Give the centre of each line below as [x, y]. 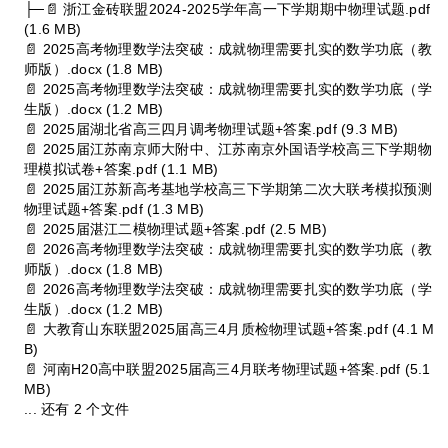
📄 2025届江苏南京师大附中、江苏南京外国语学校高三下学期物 [228, 148]
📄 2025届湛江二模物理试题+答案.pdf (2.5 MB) [175, 228]
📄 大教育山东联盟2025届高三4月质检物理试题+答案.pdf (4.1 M [229, 328]
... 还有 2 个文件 [77, 408]
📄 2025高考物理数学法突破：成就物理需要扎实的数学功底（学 [228, 88]
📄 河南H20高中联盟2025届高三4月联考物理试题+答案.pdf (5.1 [227, 368]
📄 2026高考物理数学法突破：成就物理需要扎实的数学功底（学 [228, 288]
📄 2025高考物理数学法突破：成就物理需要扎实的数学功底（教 [228, 48]
